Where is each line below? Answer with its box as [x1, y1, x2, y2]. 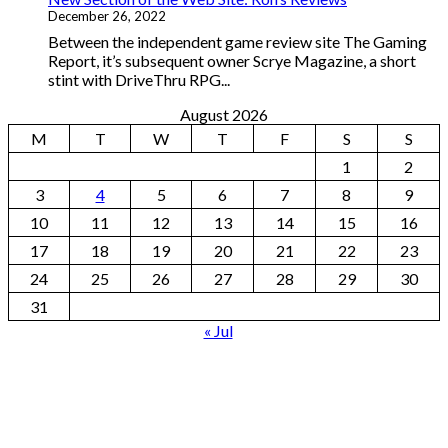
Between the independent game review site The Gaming [48, 32, 427, 52]
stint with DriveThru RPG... [48, 70, 230, 90]
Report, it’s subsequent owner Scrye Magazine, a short [48, 51, 416, 71]
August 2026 [180, 105, 268, 125]
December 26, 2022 [48, 8, 166, 25]
